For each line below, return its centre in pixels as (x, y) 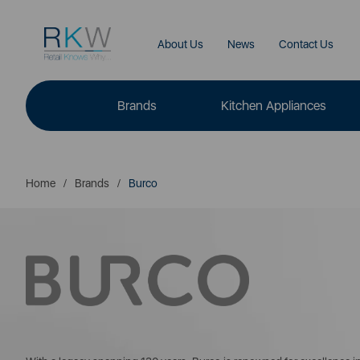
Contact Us (306, 44)
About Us (180, 44)
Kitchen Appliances (274, 106)
